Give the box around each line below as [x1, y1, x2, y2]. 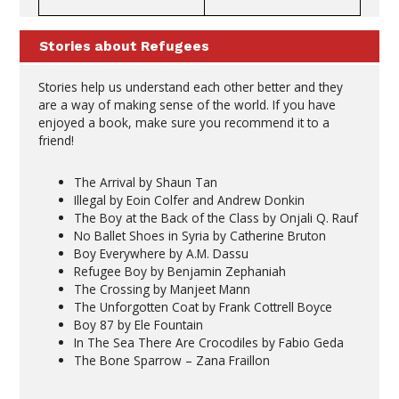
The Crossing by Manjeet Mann [73, 281, 250, 298]
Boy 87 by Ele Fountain [73, 316, 203, 334]
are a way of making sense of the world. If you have [37, 96, 336, 114]
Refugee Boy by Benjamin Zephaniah [73, 263, 286, 281]
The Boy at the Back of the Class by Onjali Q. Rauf [73, 209, 358, 227]
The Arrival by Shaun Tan [73, 174, 217, 191]
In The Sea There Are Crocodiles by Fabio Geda [73, 334, 344, 352]
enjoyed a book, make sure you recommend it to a [37, 114, 330, 132]
